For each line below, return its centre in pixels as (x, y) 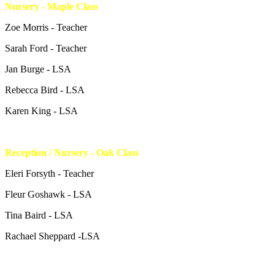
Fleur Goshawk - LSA (48, 194)
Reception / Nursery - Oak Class (72, 152)
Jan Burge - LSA (38, 69)
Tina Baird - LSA (39, 215)
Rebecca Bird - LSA (45, 90)
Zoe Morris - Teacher (46, 27)
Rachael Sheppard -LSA (52, 236)
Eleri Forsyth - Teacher (51, 173)
